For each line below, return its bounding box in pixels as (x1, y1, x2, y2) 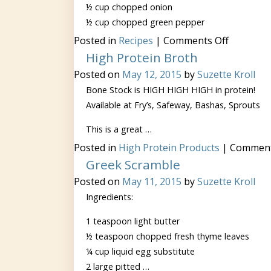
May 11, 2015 (122, 175, 181, 188)
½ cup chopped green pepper (86, 16, 204, 28)
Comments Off (163, 34, 229, 47)
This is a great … (86, 123, 152, 135)
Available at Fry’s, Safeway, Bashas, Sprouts (86, 99, 260, 111)
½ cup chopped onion (86, 1, 172, 13)
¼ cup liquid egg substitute (86, 246, 195, 257)
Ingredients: (86, 191, 133, 203)
